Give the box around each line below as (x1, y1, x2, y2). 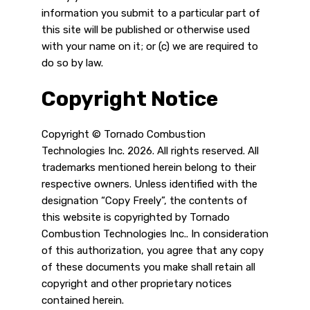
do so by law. (42, 56, 103, 69)
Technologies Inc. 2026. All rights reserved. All (42, 145, 259, 158)
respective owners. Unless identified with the (42, 178, 257, 191)
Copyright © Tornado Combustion (42, 128, 206, 141)
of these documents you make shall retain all (42, 261, 255, 274)
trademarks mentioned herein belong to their (42, 161, 256, 174)
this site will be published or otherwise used (42, 23, 250, 36)
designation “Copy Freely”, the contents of (42, 194, 248, 208)
